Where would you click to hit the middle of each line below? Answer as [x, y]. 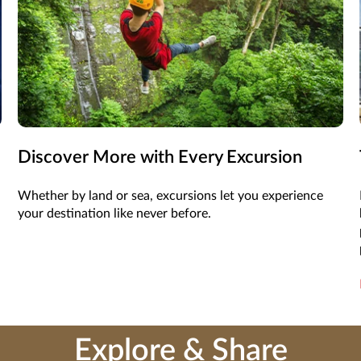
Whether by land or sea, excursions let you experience [171, 196]
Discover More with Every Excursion [160, 158]
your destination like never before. [115, 214]
